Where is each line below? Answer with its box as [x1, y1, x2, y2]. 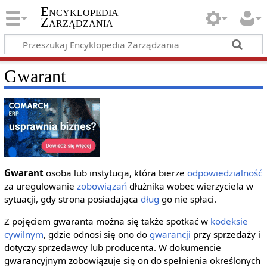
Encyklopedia [40, 4, 119, 20]
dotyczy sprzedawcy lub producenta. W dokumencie [4, 241, 221, 254]
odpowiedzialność [187, 167, 262, 179]
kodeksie [210, 215, 248, 228]
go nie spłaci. [159, 193, 216, 206]
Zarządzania [40, 15, 113, 30]
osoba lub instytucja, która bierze [43, 167, 187, 179]
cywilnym [4, 228, 44, 241]
